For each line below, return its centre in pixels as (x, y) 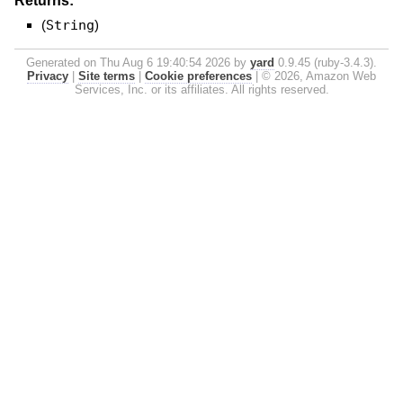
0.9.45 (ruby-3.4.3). (326, 62)
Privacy (48, 76)
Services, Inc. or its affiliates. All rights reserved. (201, 89)
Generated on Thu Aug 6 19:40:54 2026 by (138, 62)
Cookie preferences (198, 76)
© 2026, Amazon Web (319, 76)
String (70, 25)
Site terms (107, 76)
